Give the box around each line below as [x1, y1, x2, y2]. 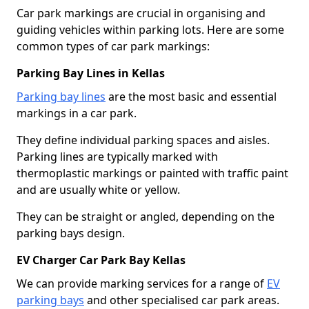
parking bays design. [17, 225, 125, 241]
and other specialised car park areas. [84, 292, 279, 308]
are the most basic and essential [106, 88, 277, 104]
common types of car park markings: [17, 38, 210, 54]
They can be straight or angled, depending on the [17, 208, 275, 224]
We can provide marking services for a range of [17, 275, 267, 291]
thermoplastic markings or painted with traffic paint [17, 165, 288, 181]
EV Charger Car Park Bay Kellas [17, 252, 186, 268]
